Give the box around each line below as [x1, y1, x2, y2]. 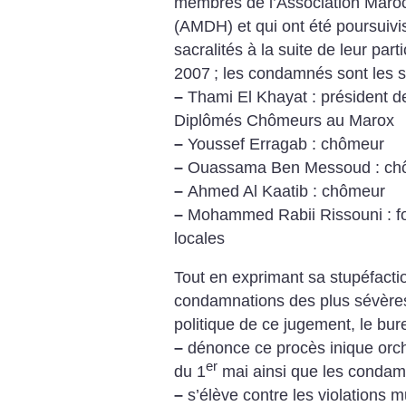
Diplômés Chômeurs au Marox [174, 111, 394, 130]
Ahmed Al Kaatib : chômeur [183, 181, 385, 200]
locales [174, 228, 225, 247]
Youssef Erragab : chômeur [183, 134, 384, 153]
